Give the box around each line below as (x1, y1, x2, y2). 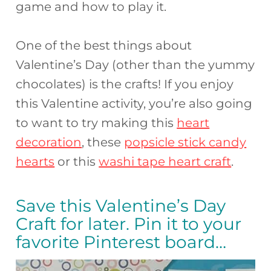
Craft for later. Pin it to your (16, 214, 242, 235)
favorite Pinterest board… (16, 232, 227, 253)
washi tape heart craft (99, 154, 232, 169)
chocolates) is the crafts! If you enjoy (16, 77, 234, 92)
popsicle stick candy (124, 135, 247, 150)
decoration (16, 135, 82, 150)
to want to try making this (16, 116, 177, 131)
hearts (16, 154, 55, 169)
